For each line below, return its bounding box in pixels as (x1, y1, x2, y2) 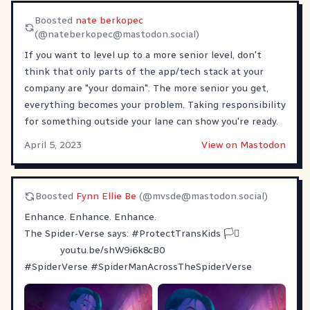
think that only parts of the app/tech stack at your (24, 65, 264, 77)
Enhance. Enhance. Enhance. (24, 210, 156, 223)
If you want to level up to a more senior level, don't (24, 48, 262, 61)
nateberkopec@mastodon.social (47, 28, 196, 40)
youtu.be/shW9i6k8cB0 (60, 244, 165, 256)
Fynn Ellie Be (76, 190, 136, 202)
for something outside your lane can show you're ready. (24, 115, 278, 127)
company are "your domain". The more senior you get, (24, 82, 268, 94)
